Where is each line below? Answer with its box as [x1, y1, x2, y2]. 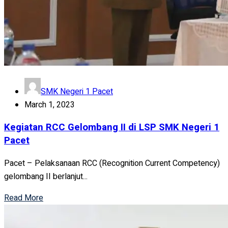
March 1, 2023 [24, 98, 75, 111]
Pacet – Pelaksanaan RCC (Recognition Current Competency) [4, 157, 220, 169]
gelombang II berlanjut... [4, 170, 88, 183]
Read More [4, 191, 43, 204]
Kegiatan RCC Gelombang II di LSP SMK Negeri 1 [4, 120, 219, 135]
